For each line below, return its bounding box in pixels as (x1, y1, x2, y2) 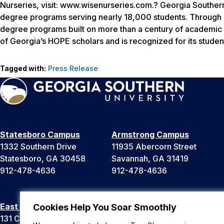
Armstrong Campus (111, 129, 189, 139)
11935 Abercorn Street (111, 141, 196, 151)
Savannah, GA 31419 (111, 153, 188, 163)
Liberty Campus (111, 201, 174, 211)
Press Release (48, 63, 98, 72)
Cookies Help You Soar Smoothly (33, 202, 176, 212)
